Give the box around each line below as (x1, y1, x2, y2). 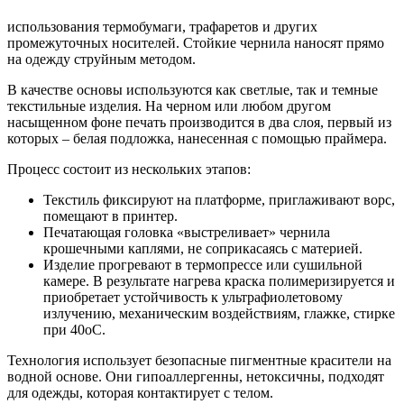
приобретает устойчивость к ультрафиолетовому (43, 289, 343, 305)
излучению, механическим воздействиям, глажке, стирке (43, 305, 395, 321)
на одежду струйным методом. (7, 50, 196, 67)
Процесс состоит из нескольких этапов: (7, 161, 251, 177)
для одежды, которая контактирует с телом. (7, 384, 273, 400)
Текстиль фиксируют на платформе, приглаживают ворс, (43, 191, 395, 207)
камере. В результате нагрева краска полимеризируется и (43, 272, 395, 289)
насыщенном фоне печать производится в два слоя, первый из (7, 114, 391, 130)
